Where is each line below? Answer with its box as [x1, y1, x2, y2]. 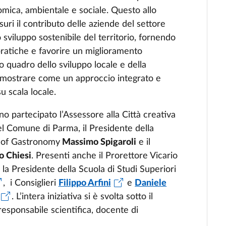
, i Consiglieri [3, 179, 59, 188]
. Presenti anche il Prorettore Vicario [31, 151, 178, 160]
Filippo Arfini [58, 179, 111, 188]
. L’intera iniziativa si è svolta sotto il [12, 192, 153, 201]
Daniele [135, 179, 167, 188]
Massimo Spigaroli [60, 138, 136, 147]
